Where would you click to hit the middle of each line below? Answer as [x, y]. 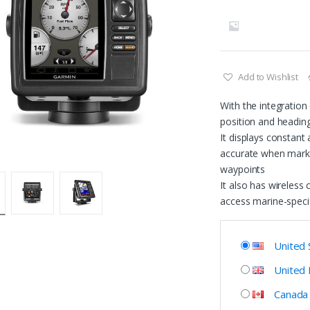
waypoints [243, 169]
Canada [291, 294]
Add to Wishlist [268, 76]
